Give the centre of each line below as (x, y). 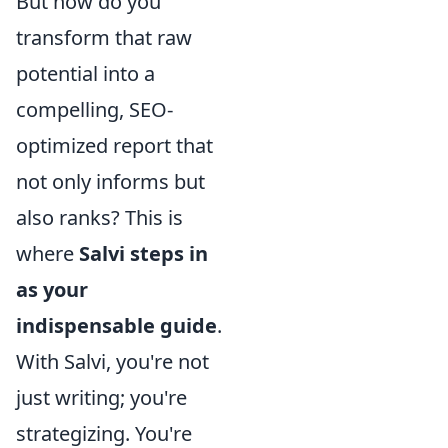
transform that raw (104, 37)
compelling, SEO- (94, 109)
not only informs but (110, 181)
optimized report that (114, 145)
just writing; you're (101, 397)
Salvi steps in (143, 253)
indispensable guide (116, 325)
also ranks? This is (99, 217)
